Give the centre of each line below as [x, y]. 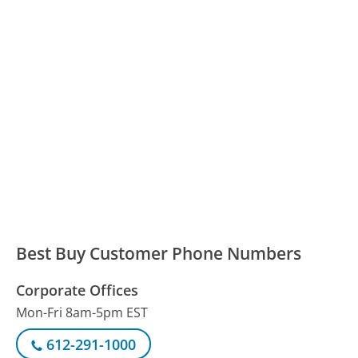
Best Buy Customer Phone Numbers [159, 253]
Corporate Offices [78, 290]
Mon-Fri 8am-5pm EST [82, 312]
